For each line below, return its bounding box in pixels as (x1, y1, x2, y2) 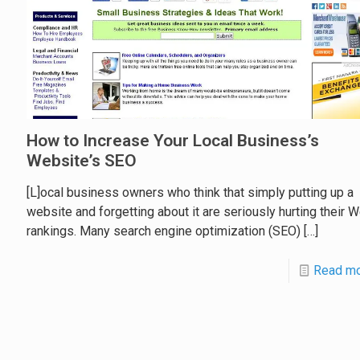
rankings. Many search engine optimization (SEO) (27, 223, 301, 239)
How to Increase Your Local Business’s (27, 131, 319, 150)
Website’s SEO (27, 151, 137, 170)
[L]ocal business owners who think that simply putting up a (27, 185, 354, 200)
